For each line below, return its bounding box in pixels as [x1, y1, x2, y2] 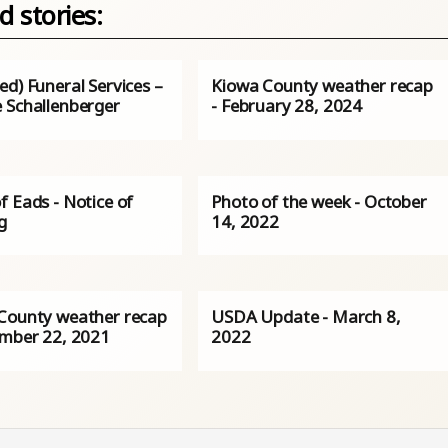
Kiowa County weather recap [211, 74, 433, 98]
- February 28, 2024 [211, 94, 363, 118]
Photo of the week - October [211, 189, 427, 213]
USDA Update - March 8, [211, 305, 401, 329]
